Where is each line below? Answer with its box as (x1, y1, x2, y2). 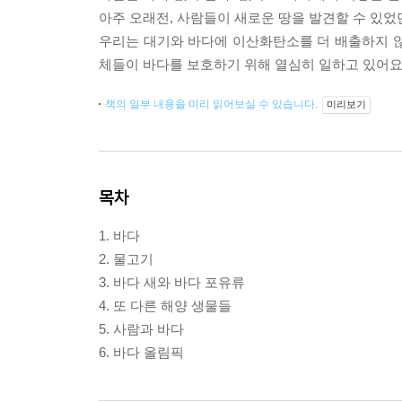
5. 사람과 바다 (99, 321, 184, 337)
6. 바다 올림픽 (99, 345, 184, 361)
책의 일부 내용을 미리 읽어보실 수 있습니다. (105, 98, 320, 111)
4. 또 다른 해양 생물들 (99, 298, 232, 314)
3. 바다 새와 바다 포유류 (99, 275, 245, 291)
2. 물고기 (99, 251, 153, 267)
